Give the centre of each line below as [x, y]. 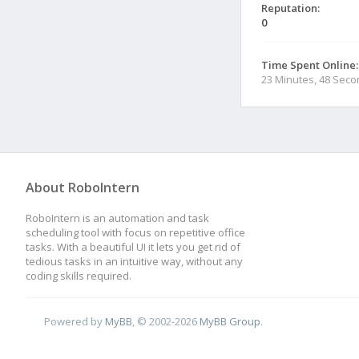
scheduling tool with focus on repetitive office [135, 232]
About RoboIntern [83, 188]
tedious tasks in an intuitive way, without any [134, 261]
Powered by [75, 321]
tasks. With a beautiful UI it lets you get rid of [133, 247]
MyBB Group [230, 321]
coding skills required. [79, 276]
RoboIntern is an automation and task [117, 218]
